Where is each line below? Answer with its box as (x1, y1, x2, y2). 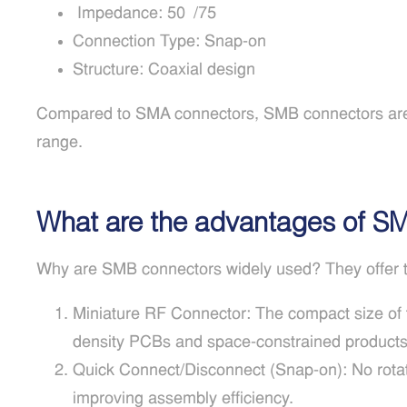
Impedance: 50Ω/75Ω (73, 5, 224, 23)
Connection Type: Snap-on (73, 34, 266, 51)
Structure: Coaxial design (73, 62, 255, 79)
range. (36, 134, 83, 152)
